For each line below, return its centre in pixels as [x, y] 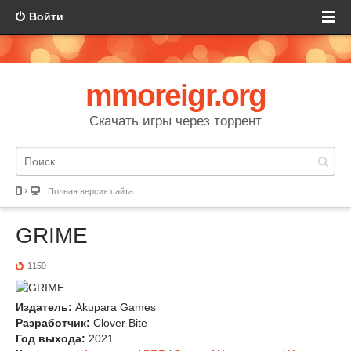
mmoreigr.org [175, 95]
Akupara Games [114, 307]
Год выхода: [51, 338]
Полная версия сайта [90, 191]
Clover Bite [119, 323]
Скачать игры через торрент [175, 121]
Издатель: [44, 307]
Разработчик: [53, 323]
